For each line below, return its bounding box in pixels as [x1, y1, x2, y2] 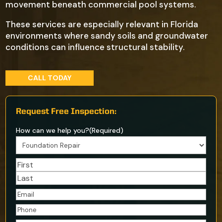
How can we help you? [16, 126, 90, 135]
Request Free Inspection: [16, 108, 117, 116]
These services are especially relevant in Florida [5, 19, 199, 30]
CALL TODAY [28, 73, 72, 83]
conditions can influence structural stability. [5, 42, 185, 53]
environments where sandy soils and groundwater [5, 30, 209, 41]
